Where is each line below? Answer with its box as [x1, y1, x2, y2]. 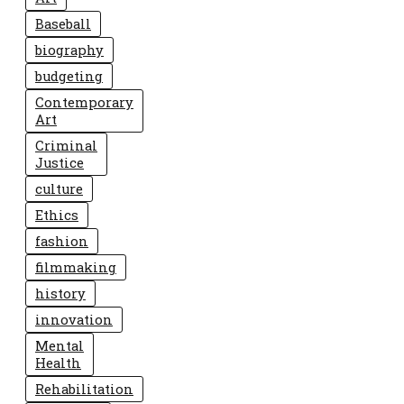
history [35, 285, 86, 302]
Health [35, 354, 81, 372]
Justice [35, 154, 84, 171]
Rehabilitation [35, 381, 133, 398]
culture [35, 180, 83, 197]
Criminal [35, 137, 97, 154]
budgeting [35, 68, 103, 85]
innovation [35, 311, 113, 328]
